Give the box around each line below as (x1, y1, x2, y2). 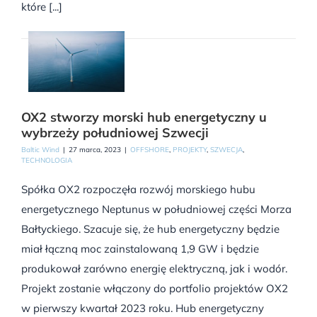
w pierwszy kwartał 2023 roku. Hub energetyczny (21, 301, 264, 316)
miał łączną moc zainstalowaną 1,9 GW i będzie (21, 242, 259, 256)
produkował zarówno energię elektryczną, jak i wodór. (21, 262, 287, 276)
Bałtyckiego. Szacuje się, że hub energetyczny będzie (21, 222, 279, 236)
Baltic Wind (21, 145, 59, 155)
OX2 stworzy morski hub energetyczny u (21, 109, 267, 126)
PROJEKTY (173, 145, 207, 155)
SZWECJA (210, 145, 243, 155)
